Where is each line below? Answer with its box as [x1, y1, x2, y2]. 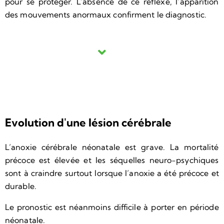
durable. [5, 180, 36, 191]
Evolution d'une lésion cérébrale [5, 115, 171, 129]
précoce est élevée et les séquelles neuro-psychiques [5, 154, 219, 165]
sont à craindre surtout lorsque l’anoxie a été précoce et [5, 167, 219, 178]
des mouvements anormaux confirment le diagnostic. [5, 9, 208, 19]
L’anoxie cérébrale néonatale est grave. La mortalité [5, 141, 219, 152]
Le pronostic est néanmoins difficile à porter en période [5, 201, 219, 212]
